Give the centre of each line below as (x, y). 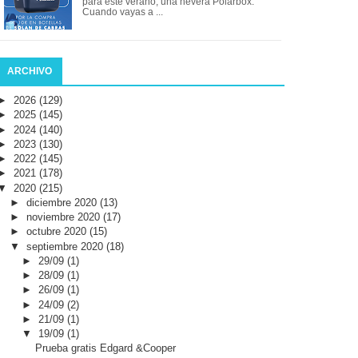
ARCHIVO (30, 72)
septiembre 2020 (66, 246)
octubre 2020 (58, 232)
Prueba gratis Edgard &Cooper (106, 348)
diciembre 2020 (63, 202)
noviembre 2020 (64, 217)
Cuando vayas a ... (123, 12)
